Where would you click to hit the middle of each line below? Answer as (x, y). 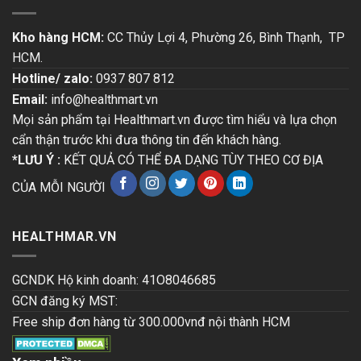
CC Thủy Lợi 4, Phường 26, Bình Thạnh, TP (226, 37)
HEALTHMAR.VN (64, 236)
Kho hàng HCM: (60, 37)
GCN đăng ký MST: (65, 301)
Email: (30, 99)
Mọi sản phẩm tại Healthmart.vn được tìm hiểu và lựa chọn (174, 119)
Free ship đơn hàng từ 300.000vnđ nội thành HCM (151, 322)
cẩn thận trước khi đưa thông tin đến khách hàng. (147, 139)
